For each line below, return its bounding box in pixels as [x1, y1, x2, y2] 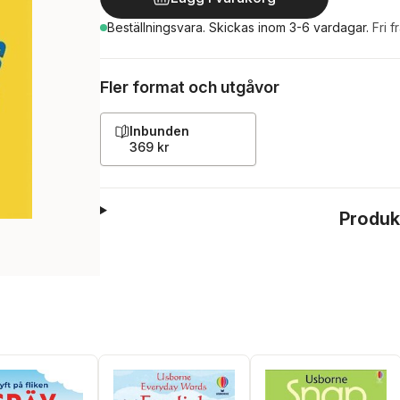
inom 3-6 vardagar [258, 20, 366, 35]
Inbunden [129, 123, 189, 138]
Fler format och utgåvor [100, 78, 279, 96]
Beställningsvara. [107, 20, 209, 35]
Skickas [209, 20, 258, 35]
